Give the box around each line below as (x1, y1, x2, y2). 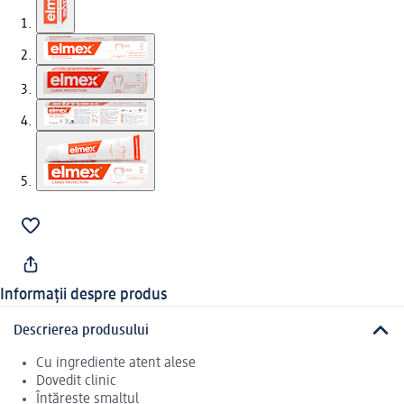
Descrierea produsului (14, 323, 149, 338)
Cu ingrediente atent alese (36, 355, 196, 371)
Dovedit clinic (36, 373, 116, 389)
